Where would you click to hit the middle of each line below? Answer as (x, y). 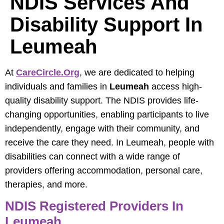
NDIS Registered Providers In (94, 206)
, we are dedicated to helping (137, 72)
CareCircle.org (48, 72)
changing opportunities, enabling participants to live (107, 114)
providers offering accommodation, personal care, (104, 170)
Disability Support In (106, 24)
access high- (175, 86)
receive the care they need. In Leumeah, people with (109, 142)
